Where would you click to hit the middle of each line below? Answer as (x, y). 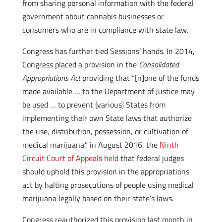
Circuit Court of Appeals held (70, 158)
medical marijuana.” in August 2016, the (91, 145)
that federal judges (151, 158)
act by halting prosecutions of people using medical (108, 185)
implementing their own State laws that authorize (107, 118)
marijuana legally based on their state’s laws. (98, 198)
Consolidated (159, 64)
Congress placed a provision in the (80, 64)
